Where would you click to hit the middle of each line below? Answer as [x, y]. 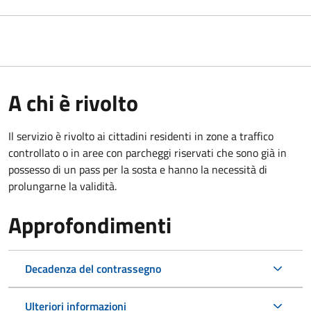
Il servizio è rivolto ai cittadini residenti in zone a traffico [141, 136]
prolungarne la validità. [62, 186]
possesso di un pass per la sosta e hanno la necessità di [138, 169]
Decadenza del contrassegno [93, 268]
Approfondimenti [90, 225]
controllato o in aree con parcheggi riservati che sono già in [148, 152]
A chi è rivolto [73, 102]
